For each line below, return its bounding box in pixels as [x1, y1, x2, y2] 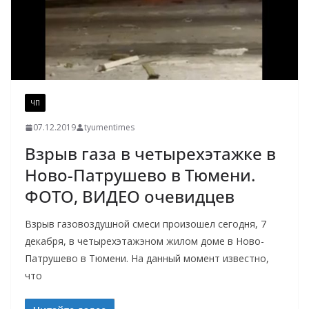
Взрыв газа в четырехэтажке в [25, 142, 276, 166]
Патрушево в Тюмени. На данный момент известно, [25, 252, 269, 266]
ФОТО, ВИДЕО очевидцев [25, 185, 235, 208]
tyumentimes [84, 121, 134, 134]
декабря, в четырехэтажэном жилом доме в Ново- [25, 235, 264, 248]
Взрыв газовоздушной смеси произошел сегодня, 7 [25, 217, 266, 231]
